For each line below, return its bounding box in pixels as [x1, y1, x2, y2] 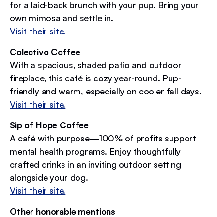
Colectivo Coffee [10, 46, 80, 57]
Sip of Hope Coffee [10, 119, 89, 130]
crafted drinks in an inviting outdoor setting [10, 158, 181, 170]
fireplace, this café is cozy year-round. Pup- [10, 72, 182, 83]
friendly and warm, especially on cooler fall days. [10, 85, 201, 96]
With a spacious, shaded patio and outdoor [10, 59, 182, 70]
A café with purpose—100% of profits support [10, 132, 197, 143]
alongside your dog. [10, 171, 88, 183]
